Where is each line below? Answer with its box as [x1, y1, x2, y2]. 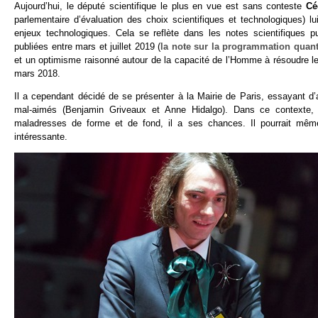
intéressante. [14, 131, 67, 143]
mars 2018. [14, 68, 60, 79]
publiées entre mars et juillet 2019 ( [14, 41, 161, 53]
